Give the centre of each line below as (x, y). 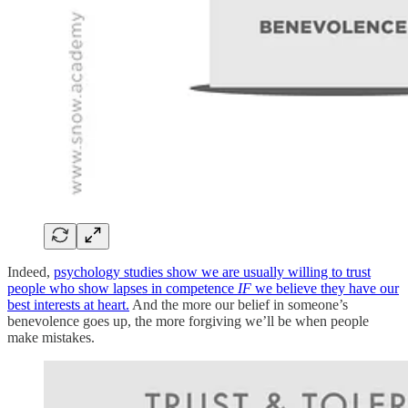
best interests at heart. (68, 304)
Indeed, (31, 271)
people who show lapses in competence (122, 288)
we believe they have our (325, 288)
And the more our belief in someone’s (239, 304)
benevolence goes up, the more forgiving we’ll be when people (188, 321)
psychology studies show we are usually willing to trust (212, 271)
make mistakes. (51, 337)
